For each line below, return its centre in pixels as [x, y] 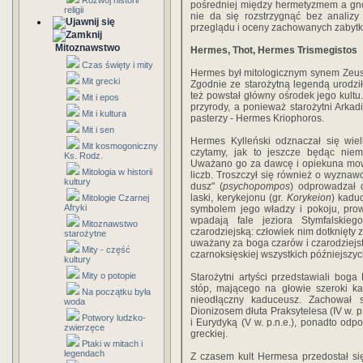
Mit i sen [98, 130]
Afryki [75, 207]
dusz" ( [207, 186]
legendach [84, 353]
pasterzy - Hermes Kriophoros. [257, 118]
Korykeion [309, 198]
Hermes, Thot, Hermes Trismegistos [274, 50]
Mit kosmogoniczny [120, 146]
